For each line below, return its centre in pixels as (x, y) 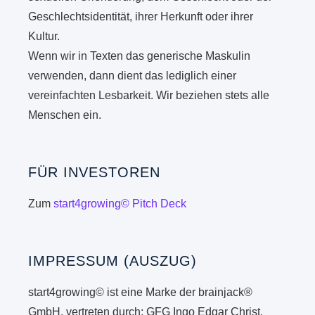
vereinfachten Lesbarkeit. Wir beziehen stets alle (149, 96)
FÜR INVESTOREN (95, 173)
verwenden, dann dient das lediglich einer (133, 76)
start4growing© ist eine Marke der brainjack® (141, 292)
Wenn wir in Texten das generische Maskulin (140, 56)
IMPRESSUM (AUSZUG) (113, 261)
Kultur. (44, 37)
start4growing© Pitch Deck (120, 204)
